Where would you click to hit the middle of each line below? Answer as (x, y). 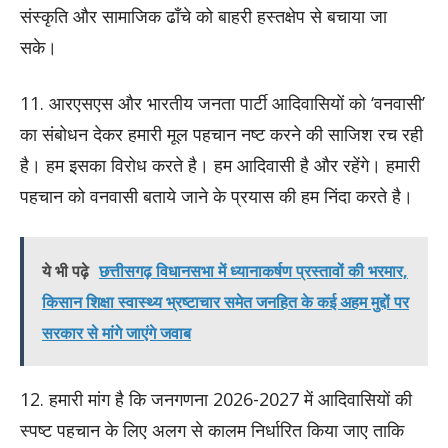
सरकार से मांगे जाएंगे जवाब (116, 333)
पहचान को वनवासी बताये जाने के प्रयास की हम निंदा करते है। (216, 196)
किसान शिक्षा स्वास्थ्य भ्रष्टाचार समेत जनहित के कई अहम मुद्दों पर (225, 302)
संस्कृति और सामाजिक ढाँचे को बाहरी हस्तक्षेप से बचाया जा (203, 16)
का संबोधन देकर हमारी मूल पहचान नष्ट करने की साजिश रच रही (221, 134)
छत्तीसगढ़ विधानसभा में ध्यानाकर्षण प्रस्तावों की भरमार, (253, 271)
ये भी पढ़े (65, 271)
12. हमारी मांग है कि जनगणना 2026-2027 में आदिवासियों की (216, 399)
